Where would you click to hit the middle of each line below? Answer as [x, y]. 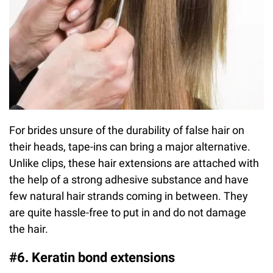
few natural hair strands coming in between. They [129, 196]
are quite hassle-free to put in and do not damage [128, 212]
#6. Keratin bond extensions [92, 257]
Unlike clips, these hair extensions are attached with [134, 163]
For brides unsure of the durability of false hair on [127, 130]
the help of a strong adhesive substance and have [129, 179]
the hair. [29, 229]
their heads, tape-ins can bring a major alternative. [130, 146]
